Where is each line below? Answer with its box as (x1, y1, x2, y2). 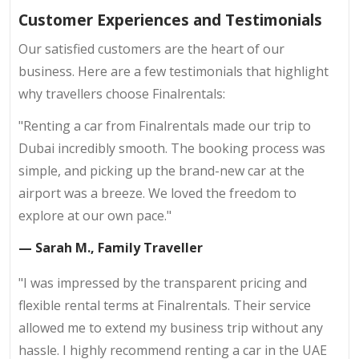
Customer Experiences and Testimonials (18, 9, 322, 31)
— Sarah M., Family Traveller (18, 239, 203, 257)
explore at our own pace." (18, 207, 171, 225)
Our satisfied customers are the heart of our (18, 40, 284, 58)
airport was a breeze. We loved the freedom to (18, 184, 296, 203)
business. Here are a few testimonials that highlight (18, 63, 329, 81)
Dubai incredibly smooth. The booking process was (18, 139, 325, 158)
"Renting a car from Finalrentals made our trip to (18, 117, 311, 135)
